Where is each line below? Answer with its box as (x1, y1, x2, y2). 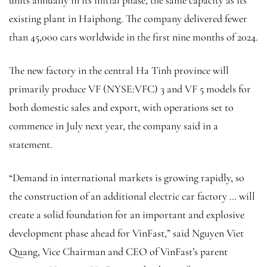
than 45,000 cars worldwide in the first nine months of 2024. (9, 30, 258, 44)
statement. (9, 138, 52, 151)
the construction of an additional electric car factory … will (9, 190, 255, 203)
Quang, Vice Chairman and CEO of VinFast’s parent (9, 245, 228, 259)
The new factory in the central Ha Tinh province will (9, 64, 229, 77)
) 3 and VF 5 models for (154, 82, 251, 96)
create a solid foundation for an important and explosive (9, 208, 244, 222)
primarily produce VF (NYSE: (9, 82, 135, 96)
